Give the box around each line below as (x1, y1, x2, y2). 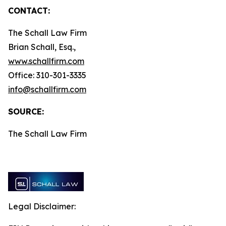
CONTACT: (8, 6, 50, 16)
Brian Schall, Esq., (8, 42, 76, 52)
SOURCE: (8, 106, 44, 117)
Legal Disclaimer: (8, 201, 76, 211)
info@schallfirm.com (8, 84, 86, 94)
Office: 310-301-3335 (8, 70, 86, 80)
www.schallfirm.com (8, 56, 84, 66)
